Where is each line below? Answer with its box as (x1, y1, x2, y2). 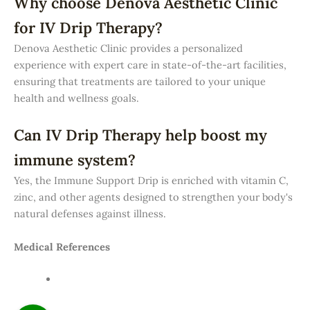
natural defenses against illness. (14, 207, 166, 221)
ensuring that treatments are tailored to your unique (14, 75, 266, 89)
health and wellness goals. (14, 91, 139, 105)
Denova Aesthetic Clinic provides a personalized (14, 42, 243, 55)
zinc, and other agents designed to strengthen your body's (14, 190, 293, 204)
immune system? (14, 150, 136, 170)
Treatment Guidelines (57, 289, 162, 303)
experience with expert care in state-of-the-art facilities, (14, 58, 286, 72)
